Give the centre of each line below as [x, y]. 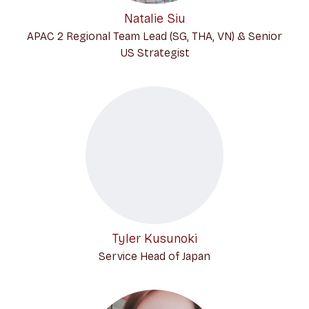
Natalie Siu [154, 19]
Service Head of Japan [154, 256]
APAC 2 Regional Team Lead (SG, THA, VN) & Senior [154, 36]
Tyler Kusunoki [154, 239]
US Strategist [154, 53]
